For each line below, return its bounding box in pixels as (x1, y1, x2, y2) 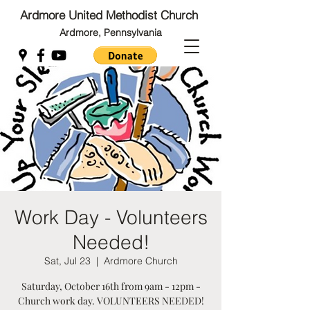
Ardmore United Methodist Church (20, 8, 201, 22)
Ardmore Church (103, 255, 178, 267)
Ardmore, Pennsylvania (60, 26, 162, 39)
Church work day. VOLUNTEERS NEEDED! (17, 294, 204, 307)
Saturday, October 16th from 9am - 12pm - (21, 280, 201, 293)
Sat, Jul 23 (44, 255, 91, 267)
